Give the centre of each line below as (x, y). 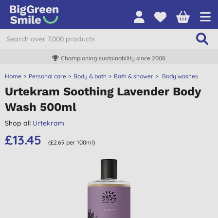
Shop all (19, 123)
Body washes (179, 76)
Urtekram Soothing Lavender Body (103, 91)
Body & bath (90, 76)
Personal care (47, 76)
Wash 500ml (41, 107)
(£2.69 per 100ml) (72, 142)
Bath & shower (134, 76)
